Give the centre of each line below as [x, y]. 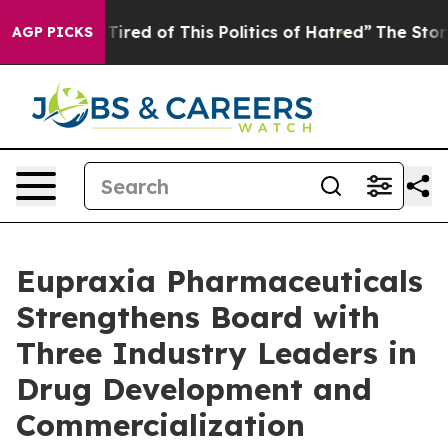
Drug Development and [194, 389]
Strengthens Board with [198, 317]
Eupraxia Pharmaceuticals [219, 281]
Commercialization [160, 425]
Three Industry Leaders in [216, 353]
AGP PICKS [52, 32]
